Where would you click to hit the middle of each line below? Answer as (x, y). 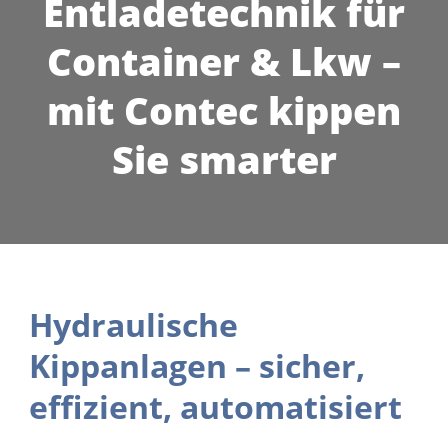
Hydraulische (133, 324)
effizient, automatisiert (215, 406)
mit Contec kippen (224, 110)
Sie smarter (224, 159)
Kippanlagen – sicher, (197, 365)
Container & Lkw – (224, 61)
